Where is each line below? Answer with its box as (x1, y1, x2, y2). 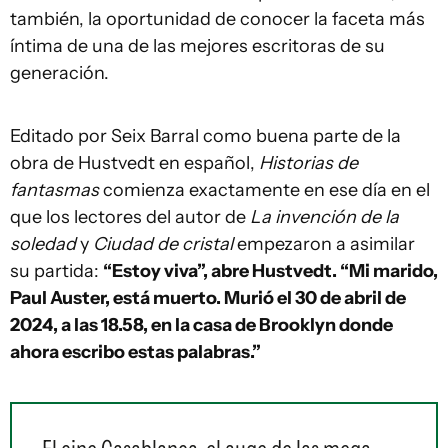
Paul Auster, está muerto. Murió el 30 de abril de (10, 287, 406, 309)
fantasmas (10, 179, 99, 201)
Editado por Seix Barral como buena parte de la (10, 125, 401, 147)
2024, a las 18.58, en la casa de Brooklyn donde (10, 314, 393, 336)
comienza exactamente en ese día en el (99, 179, 430, 201)
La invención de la (246, 206, 399, 228)
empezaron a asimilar (237, 233, 415, 255)
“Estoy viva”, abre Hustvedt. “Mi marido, (103, 260, 438, 282)
